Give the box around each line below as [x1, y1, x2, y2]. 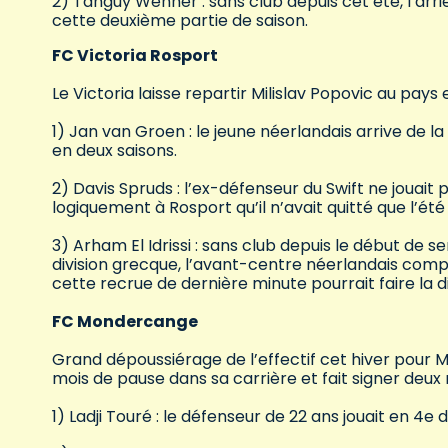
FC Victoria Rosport [52, 44, 218, 68]
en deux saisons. [52, 139, 177, 163]
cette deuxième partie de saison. [52, 9, 308, 33]
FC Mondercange [52, 310, 198, 334]
